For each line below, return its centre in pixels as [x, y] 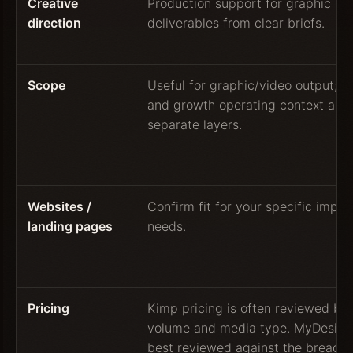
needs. [167, 226]
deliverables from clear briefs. [236, 22]
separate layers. [195, 124]
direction [55, 22]
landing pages [71, 226]
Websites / [60, 206]
